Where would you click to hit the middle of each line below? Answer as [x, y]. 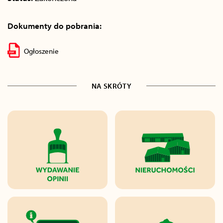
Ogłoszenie [42, 51]
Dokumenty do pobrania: [55, 26]
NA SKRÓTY [111, 86]
